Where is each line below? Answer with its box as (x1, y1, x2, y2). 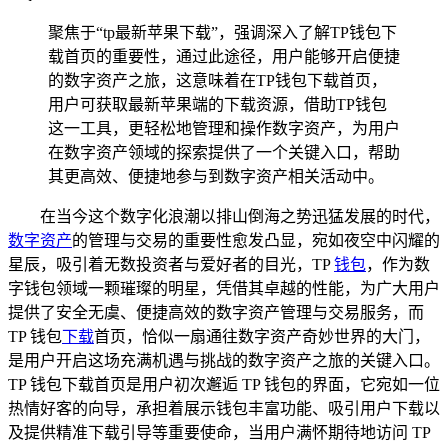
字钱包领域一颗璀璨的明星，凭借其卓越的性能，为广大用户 (8, 279, 440, 297)
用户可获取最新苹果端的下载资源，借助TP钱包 (48, 95, 387, 113)
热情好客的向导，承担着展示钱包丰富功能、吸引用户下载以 (8, 399, 440, 417)
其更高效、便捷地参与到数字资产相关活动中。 (48, 167, 384, 185)
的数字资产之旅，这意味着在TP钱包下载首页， (48, 71, 387, 89)
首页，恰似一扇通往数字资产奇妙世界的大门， (94, 327, 430, 345)
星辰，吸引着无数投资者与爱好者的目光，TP (8, 255, 334, 273)
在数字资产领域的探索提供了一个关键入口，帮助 (48, 143, 400, 161)
